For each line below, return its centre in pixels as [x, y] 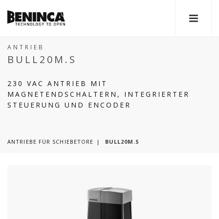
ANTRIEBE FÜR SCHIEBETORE [51, 142]
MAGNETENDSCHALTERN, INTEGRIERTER [99, 94]
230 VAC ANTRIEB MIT [57, 83]
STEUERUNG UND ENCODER [69, 105]
